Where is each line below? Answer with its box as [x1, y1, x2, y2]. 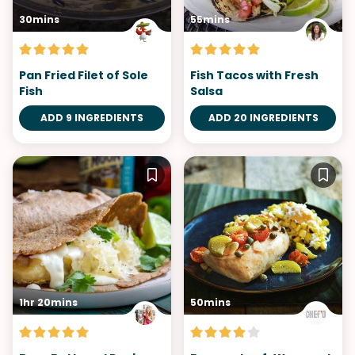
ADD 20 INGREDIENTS [208, 111, 319, 124]
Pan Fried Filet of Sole [19, 67, 148, 83]
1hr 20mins [19, 296, 78, 309]
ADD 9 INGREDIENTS [40, 111, 143, 124]
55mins [190, 13, 230, 26]
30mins [19, 13, 59, 26]
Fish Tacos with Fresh [190, 67, 319, 83]
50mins [190, 296, 231, 309]
